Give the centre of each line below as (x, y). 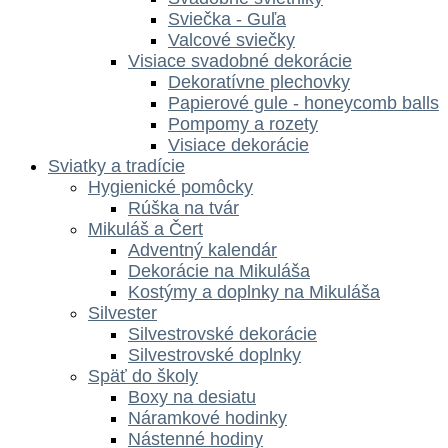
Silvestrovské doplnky (214, 354)
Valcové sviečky (231, 39)
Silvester (122, 312)
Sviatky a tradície (116, 165)
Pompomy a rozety (243, 123)
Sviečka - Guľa (227, 18)
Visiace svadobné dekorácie (240, 60)
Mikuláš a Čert (145, 228)
